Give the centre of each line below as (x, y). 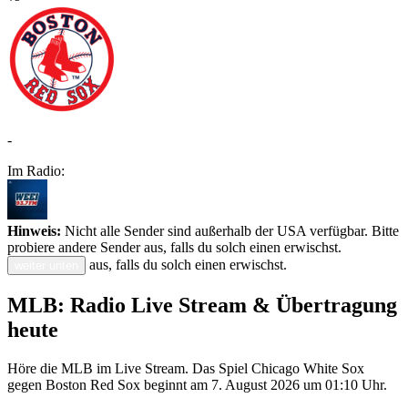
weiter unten (46, 266)
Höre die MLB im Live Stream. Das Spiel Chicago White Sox (186, 368)
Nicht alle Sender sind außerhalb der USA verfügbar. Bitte (230, 231)
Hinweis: (34, 231)
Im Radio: (36, 171)
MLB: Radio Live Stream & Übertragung (202, 305)
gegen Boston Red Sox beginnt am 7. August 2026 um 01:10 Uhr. (197, 384)
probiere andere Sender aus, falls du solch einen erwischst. (174, 248)
